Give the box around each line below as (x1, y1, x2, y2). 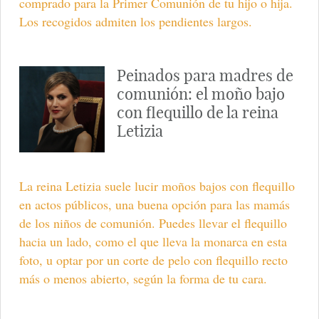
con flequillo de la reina (116, 102, 278, 122)
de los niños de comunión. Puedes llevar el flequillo (19, 214, 287, 231)
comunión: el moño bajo (116, 83, 285, 104)
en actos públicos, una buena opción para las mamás (19, 195, 290, 213)
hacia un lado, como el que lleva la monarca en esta (19, 232, 287, 250)
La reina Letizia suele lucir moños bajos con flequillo (19, 177, 295, 194)
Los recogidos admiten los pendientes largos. (19, 12, 252, 30)
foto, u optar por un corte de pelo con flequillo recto (19, 251, 288, 268)
